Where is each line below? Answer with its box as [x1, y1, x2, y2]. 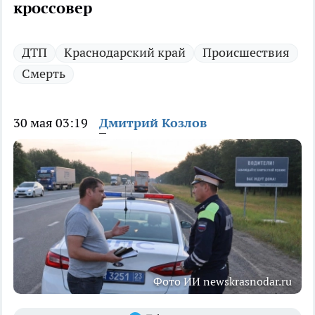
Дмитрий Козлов [99, 115, 207, 131]
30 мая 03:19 [13, 115, 88, 131]
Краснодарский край [64, 44, 186, 61]
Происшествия [202, 44, 290, 61]
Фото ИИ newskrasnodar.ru [153, 274, 292, 289]
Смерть [22, 65, 65, 82]
